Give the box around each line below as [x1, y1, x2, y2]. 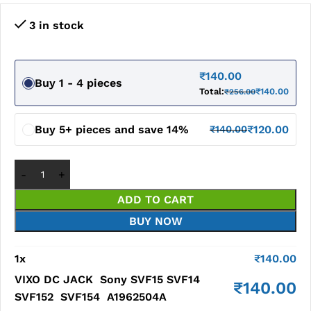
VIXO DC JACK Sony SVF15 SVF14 [15, 273, 200, 286]
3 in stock [28, 19, 84, 32]
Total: [199, 86, 224, 96]
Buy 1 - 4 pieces [35, 76, 122, 90]
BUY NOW [128, 215, 183, 228]
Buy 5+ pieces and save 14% [35, 123, 189, 136]
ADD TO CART [117, 193, 194, 206]
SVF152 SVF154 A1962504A [15, 290, 167, 303]
